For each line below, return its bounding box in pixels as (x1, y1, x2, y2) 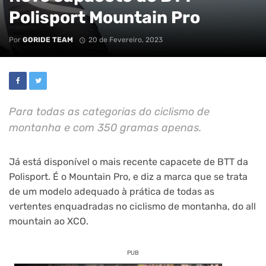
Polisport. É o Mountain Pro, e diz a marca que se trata (9, 170, 248, 182)
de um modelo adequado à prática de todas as (9, 185, 214, 197)
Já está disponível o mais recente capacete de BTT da (9, 156, 248, 167)
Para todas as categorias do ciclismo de (9, 104, 210, 118)
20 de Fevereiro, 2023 (88, 36, 163, 44)
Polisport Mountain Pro (9, 7, 200, 27)
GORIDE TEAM (23, 36, 73, 44)
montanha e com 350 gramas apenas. (9, 121, 201, 134)
